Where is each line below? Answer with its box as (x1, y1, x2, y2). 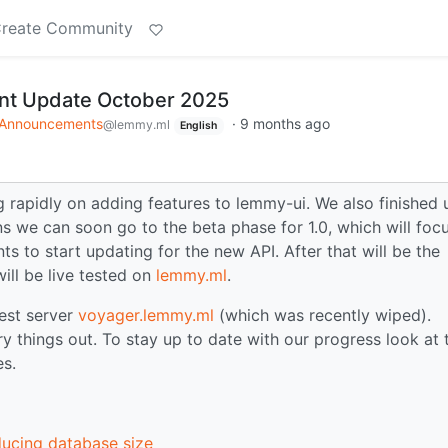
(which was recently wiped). (214, 304, 431, 325)
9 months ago (240, 115, 331, 132)
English (180, 119, 218, 132)
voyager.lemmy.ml (78, 304, 214, 325)
